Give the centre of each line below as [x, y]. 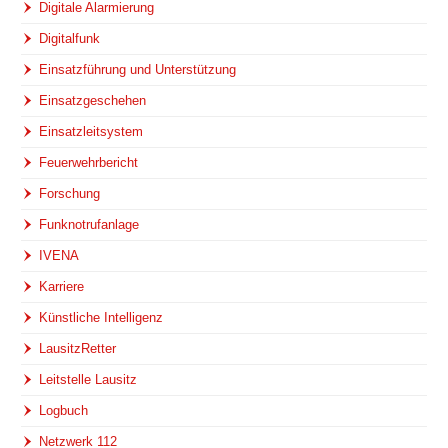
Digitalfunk [70, 39]
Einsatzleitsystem [91, 132]
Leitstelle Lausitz [88, 380]
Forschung [70, 194]
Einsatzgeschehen [93, 101]
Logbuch [64, 411]
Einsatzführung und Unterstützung [138, 70]
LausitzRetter [78, 349]
